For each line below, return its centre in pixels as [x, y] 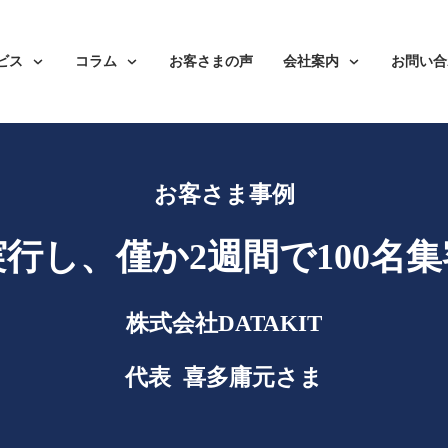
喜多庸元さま [253, 377]
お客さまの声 [210, 61]
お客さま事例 [224, 194]
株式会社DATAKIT [224, 323]
